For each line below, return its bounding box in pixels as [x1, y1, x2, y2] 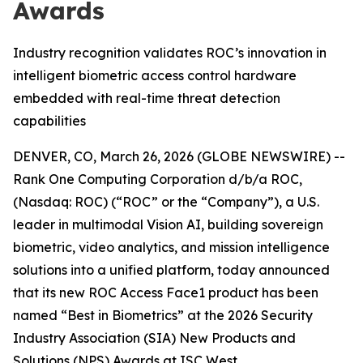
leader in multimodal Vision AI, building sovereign [13, 216, 323, 233]
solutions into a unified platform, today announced [13, 262, 330, 278]
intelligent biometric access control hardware [13, 67, 297, 83]
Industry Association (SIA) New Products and [13, 330, 296, 346]
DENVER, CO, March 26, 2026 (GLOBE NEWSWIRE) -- [13, 148, 345, 164]
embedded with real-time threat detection [13, 90, 280, 106]
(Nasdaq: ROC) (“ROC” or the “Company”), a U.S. [13, 194, 319, 210]
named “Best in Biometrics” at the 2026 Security [13, 307, 313, 323]
